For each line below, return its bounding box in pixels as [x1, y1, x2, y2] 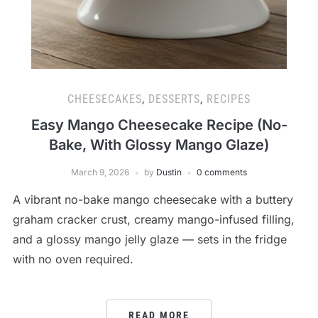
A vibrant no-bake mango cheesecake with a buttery [12, 192, 293, 207]
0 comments [197, 166, 247, 177]
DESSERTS [148, 92, 200, 106]
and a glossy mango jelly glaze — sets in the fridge [12, 231, 287, 246]
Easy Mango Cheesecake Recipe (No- [31, 116, 287, 133]
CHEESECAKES [67, 92, 142, 106]
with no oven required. [12, 251, 133, 266]
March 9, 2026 [71, 166, 129, 177]
